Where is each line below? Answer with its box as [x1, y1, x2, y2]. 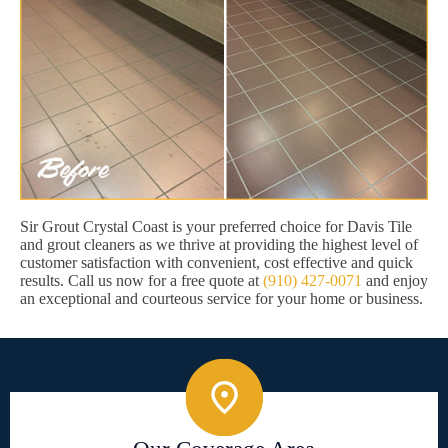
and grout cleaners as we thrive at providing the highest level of [20, 236, 418, 254]
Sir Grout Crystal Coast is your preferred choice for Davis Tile [20, 218, 412, 236]
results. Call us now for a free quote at [20, 272, 263, 290]
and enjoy [362, 272, 428, 290]
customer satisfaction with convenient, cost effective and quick [20, 254, 413, 272]
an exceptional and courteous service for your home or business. [20, 290, 423, 308]
